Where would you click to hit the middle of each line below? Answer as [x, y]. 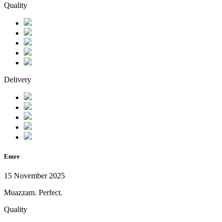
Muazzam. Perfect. [33, 193]
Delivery [18, 80]
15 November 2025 [34, 176]
